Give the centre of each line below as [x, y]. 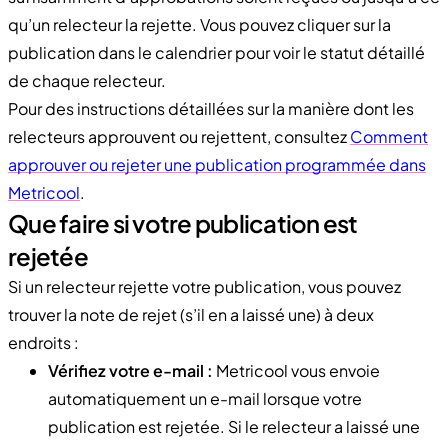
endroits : [43, 342]
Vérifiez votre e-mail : [130, 370]
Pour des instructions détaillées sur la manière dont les [211, 108]
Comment [389, 136]
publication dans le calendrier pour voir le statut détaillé [216, 52]
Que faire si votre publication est [183, 222]
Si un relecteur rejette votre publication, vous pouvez [204, 286]
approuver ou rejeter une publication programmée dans [217, 164]
